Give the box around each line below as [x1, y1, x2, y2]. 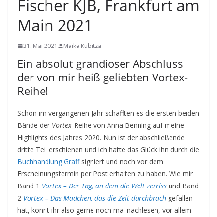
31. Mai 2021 [23, 42, 58, 50]
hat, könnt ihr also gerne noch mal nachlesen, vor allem [17, 205, 191, 215]
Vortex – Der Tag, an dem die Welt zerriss [40, 181, 167, 190]
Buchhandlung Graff [17, 157, 79, 166]
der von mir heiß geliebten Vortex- [17, 70, 188, 84]
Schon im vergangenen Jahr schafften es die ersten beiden [17, 108, 199, 118]
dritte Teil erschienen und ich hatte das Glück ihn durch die [17, 145, 199, 154]
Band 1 [17, 181, 40, 190]
